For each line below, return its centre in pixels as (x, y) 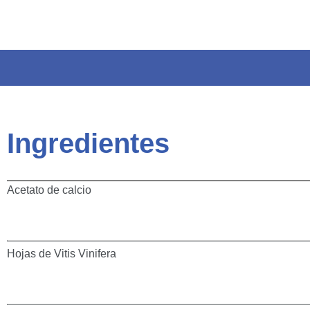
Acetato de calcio (49, 190)
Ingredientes (88, 144)
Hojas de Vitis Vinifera (62, 254)
